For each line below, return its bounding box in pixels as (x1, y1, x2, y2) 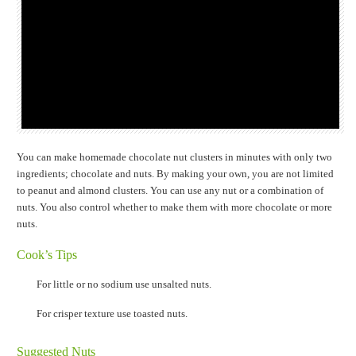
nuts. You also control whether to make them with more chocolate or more (17, 201, 333, 214)
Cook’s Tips (17, 248, 78, 262)
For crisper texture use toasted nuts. (37, 308, 188, 320)
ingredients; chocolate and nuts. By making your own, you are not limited (17, 168, 335, 180)
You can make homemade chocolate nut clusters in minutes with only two (17, 151, 333, 164)
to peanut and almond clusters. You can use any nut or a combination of (17, 184, 324, 197)
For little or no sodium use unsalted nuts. (37, 278, 212, 291)
